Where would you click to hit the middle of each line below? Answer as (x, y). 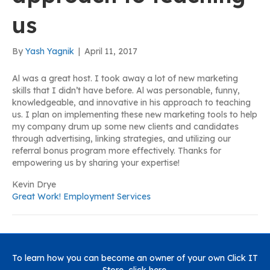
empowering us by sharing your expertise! (96, 163)
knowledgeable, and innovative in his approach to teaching (131, 103)
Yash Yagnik (50, 52)
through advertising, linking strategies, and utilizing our (121, 139)
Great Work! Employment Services (81, 197)
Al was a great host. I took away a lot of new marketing (125, 79)
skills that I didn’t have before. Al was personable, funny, (126, 91)
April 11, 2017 (111, 52)
